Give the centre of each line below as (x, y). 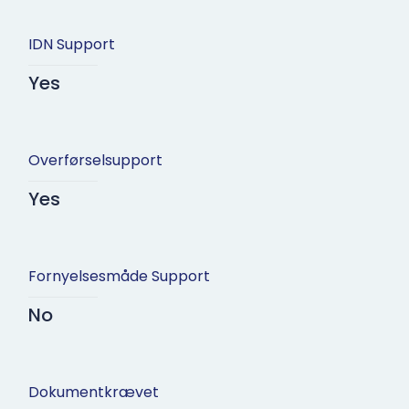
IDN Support (71, 45)
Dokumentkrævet (93, 393)
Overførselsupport (95, 161)
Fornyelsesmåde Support (119, 277)
